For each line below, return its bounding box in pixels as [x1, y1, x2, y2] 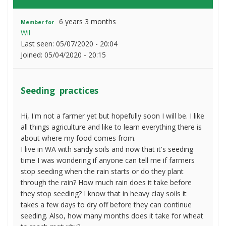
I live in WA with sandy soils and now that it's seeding [21, 144, 193, 154]
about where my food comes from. [21, 133, 136, 143]
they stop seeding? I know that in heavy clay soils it [21, 189, 187, 199]
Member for [21, 19, 54, 26]
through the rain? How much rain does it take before [21, 178, 192, 188]
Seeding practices [21, 85, 98, 97]
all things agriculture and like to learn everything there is [21, 122, 202, 132]
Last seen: [21, 39, 56, 49]
